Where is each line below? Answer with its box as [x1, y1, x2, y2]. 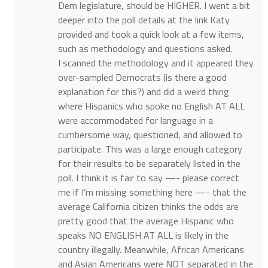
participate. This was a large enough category [57, 142, 242, 157]
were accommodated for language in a [57, 113, 213, 128]
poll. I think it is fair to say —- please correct [57, 170, 239, 185]
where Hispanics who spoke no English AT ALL [57, 99, 245, 114]
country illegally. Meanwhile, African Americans [57, 242, 244, 257]
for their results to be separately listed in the [57, 156, 240, 171]
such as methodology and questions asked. [57, 41, 232, 56]
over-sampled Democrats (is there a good [57, 70, 227, 85]
